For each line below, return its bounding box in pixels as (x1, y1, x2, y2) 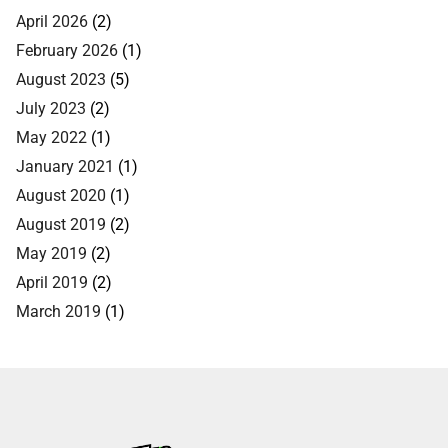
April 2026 (16, 9, 88, 31)
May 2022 (16, 125, 87, 147)
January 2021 (16, 154, 114, 176)
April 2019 (16, 270, 88, 292)
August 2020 (16, 183, 106, 205)
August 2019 (16, 212, 106, 234)
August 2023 (16, 67, 106, 89)
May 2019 (16, 241, 87, 263)
